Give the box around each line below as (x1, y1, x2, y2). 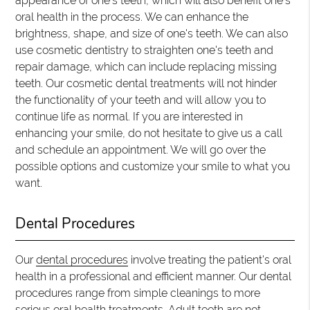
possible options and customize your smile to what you (15, 160, 291, 173)
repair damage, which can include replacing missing (15, 60, 277, 73)
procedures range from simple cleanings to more (15, 286, 261, 300)
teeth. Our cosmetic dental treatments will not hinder (15, 77, 277, 90)
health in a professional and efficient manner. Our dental (15, 270, 292, 283)
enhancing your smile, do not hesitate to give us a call (15, 127, 283, 140)
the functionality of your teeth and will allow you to (15, 93, 266, 107)
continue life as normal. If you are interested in (15, 110, 244, 123)
